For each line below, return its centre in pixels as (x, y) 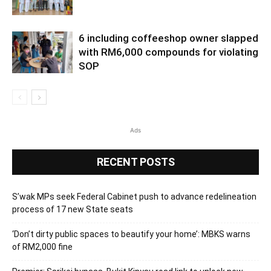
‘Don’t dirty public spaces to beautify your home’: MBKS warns (131, 234)
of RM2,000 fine (42, 247)
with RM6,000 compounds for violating (168, 52)
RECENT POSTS (135, 162)
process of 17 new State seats (73, 209)
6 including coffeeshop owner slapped (168, 38)
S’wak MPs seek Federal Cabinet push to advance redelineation (134, 196)
